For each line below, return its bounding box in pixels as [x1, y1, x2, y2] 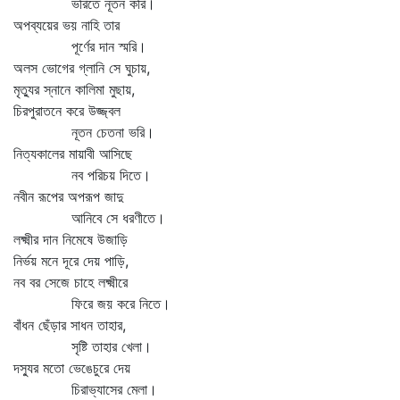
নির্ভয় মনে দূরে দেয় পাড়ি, [13, 252, 129, 270]
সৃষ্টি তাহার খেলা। [13, 337, 152, 355]
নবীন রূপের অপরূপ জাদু [13, 187, 123, 205]
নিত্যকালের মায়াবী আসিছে [13, 145, 132, 162]
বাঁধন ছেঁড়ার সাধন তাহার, [13, 316, 126, 334]
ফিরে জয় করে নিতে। [13, 295, 171, 312]
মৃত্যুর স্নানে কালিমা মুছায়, [13, 80, 135, 98]
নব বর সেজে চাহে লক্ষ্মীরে [13, 273, 128, 291]
